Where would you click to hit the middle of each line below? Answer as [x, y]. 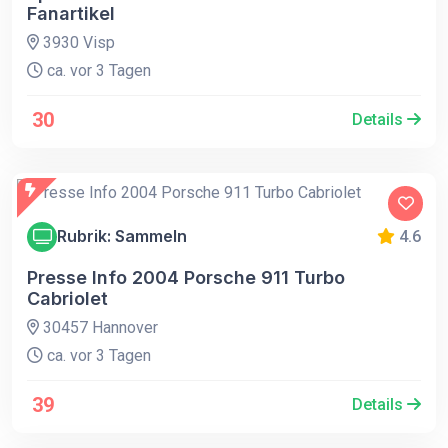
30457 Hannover [98, 327]
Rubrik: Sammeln [122, 236]
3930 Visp [77, 42]
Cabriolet [67, 298]
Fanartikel [71, 13]
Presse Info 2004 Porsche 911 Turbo [186, 277]
